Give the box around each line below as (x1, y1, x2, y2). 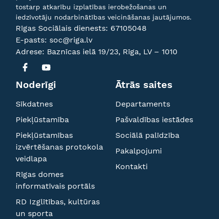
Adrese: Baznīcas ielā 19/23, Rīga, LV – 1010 (16, 47, 177, 56)
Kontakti (115, 162, 148, 171)
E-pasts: (16, 35, 49, 44)
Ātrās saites (115, 79, 173, 90)
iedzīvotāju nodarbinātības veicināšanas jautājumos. (16, 13, 192, 21)
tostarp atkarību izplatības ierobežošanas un (16, 3, 167, 11)
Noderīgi (16, 79, 56, 90)
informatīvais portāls (16, 181, 95, 191)
